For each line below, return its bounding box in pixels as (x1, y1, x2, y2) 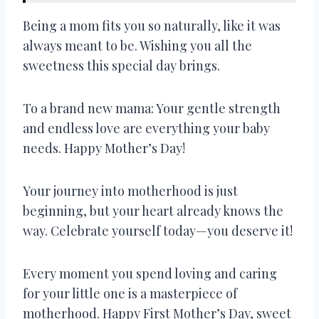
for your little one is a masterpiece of (23, 284, 237, 302)
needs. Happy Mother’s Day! (23, 139, 185, 157)
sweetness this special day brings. (23, 56, 220, 74)
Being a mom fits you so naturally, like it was (23, 16, 281, 34)
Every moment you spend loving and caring (23, 264, 277, 282)
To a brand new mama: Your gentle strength (23, 99, 281, 117)
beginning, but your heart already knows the (23, 202, 283, 219)
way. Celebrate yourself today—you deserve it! (23, 221, 293, 239)
